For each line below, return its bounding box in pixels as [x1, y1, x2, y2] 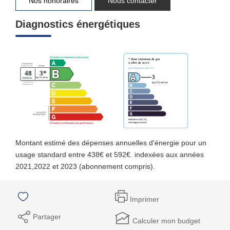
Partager [33, 212, 61, 221]
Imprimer [130, 195, 159, 203]
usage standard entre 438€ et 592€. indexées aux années [15, 150, 204, 159]
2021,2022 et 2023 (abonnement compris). [15, 162, 155, 170]
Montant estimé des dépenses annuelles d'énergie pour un [15, 138, 206, 147]
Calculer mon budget [132, 216, 200, 225]
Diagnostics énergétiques [15, 18, 140, 30]
